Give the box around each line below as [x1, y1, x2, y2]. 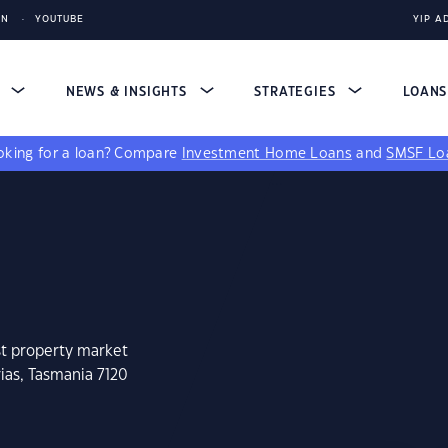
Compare [114, 147, 182, 161]
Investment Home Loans [181, 147, 352, 161]
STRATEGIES [254, 86, 341, 98]
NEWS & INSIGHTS [65, 86, 192, 98]
